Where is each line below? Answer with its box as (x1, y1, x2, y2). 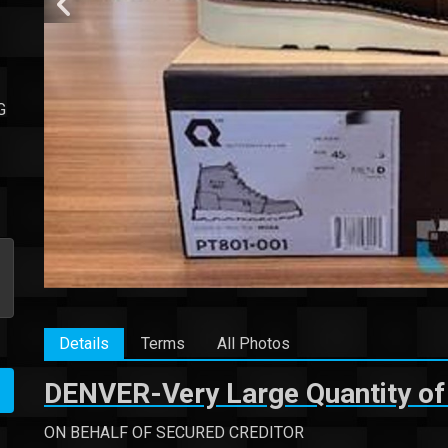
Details (59, 333, 109, 353)
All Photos (217, 333, 290, 353)
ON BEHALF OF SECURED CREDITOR (44, 422, 304, 442)
